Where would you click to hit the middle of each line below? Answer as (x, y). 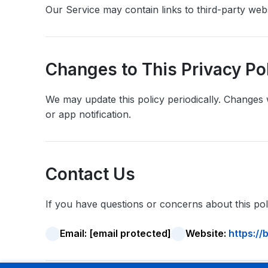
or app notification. (88, 114)
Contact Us (90, 174)
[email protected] (130, 233)
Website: (207, 233)
